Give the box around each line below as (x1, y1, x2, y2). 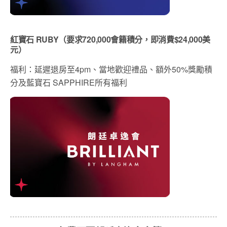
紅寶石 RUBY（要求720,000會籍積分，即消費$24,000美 (10, 33, 211, 46)
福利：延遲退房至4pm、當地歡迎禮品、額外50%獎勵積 (10, 63, 212, 75)
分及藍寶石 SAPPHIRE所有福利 (10, 77, 127, 89)
